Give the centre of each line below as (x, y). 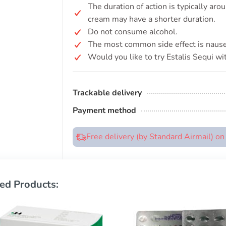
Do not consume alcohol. (133, 32)
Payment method (104, 110)
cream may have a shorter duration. (152, 19)
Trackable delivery (107, 93)
